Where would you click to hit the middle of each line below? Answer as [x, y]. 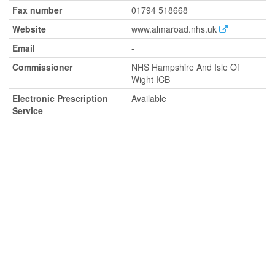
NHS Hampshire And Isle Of [185, 67]
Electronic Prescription [60, 98]
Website [29, 29]
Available [149, 98]
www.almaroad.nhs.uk [175, 29]
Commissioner [42, 67]
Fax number [37, 10]
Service [28, 110]
